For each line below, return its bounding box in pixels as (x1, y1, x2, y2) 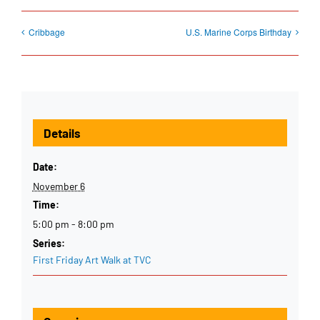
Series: (32, 237, 65, 250)
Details (43, 126, 81, 141)
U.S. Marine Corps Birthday (186, 25, 291, 38)
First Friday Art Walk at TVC (32, 254, 151, 266)
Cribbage (29, 25, 65, 38)
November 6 (32, 180, 85, 193)
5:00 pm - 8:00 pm (32, 218, 114, 231)
